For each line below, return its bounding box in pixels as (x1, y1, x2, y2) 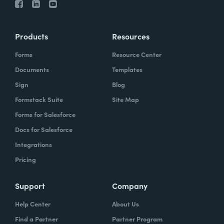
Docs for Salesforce (15, 124, 72, 134)
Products (15, 30, 48, 42)
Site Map (112, 94, 139, 104)
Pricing (15, 154, 36, 164)
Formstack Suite (15, 94, 63, 104)
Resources (112, 30, 149, 42)
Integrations (15, 139, 52, 149)
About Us (112, 199, 139, 209)
